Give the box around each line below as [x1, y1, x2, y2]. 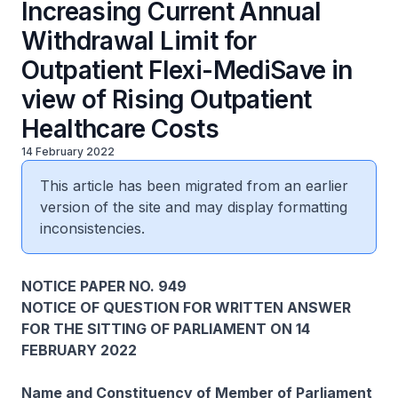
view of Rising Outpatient [21, 84, 312, 115]
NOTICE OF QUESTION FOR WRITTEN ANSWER [21, 298, 351, 316]
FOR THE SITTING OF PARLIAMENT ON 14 [21, 320, 310, 338]
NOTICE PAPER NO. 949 [21, 277, 187, 295]
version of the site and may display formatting [40, 198, 347, 216]
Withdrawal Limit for [21, 26, 257, 56]
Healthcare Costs [21, 114, 219, 144]
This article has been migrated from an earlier [40, 177, 348, 195]
